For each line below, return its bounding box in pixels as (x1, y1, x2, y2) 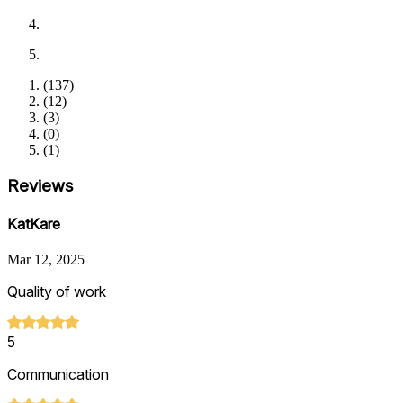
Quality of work (7, 282, 106, 301)
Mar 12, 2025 (7, 252, 85, 268)
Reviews (7, 175, 74, 196)
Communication (7, 365, 109, 384)
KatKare (7, 215, 60, 234)
